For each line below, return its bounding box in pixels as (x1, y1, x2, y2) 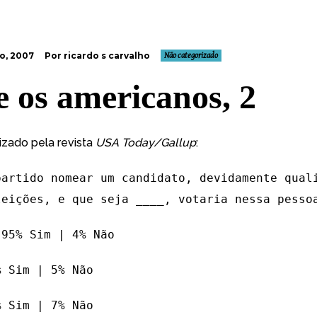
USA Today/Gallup (96, 136, 196, 149)
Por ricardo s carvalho (45, 50, 150, 61)
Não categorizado (164, 51, 218, 60)
